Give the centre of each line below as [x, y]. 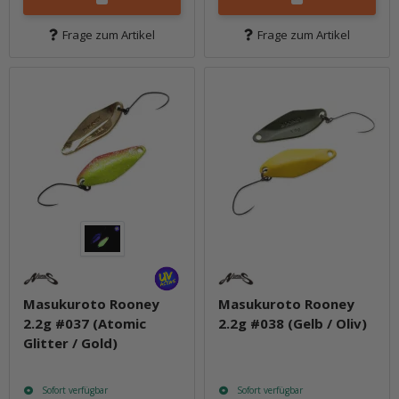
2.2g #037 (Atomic [85, 323]
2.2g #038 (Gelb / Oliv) [293, 323]
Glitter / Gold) [70, 342]
